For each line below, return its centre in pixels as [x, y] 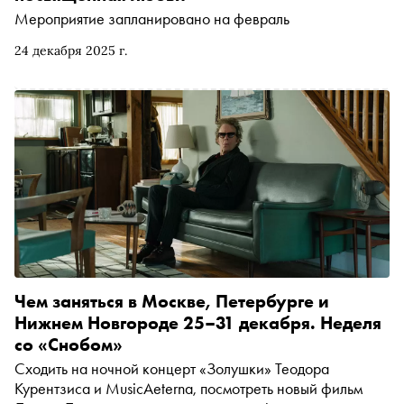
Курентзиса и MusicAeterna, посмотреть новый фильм [188, 388]
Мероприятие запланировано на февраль [152, 18]
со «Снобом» [69, 344]
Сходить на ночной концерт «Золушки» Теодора [172, 368]
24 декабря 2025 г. [71, 50]
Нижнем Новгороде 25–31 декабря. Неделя [198, 322]
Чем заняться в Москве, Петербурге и [172, 301]
